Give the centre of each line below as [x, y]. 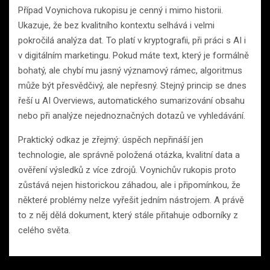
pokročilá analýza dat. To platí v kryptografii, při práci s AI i [132, 40]
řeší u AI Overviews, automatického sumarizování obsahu [131, 100]
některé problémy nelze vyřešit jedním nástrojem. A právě [131, 200]
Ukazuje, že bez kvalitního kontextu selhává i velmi [116, 25]
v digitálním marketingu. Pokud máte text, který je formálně [133, 55]
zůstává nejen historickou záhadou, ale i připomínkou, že [129, 185]
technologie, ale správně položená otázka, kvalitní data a [129, 155]
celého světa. [44, 230]
